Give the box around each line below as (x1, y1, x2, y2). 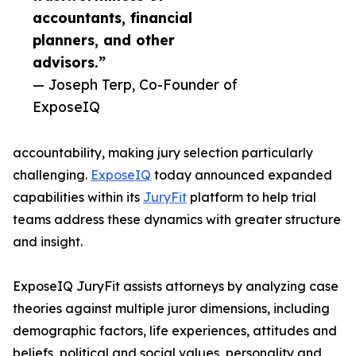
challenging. (13, 167, 91, 184)
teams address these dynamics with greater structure (13, 211, 341, 228)
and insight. (13, 234, 83, 250)
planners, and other (33, 31, 175, 49)
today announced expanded (151, 167, 332, 184)
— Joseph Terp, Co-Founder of (33, 75, 238, 94)
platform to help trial (187, 189, 316, 206)
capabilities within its (13, 189, 143, 206)
